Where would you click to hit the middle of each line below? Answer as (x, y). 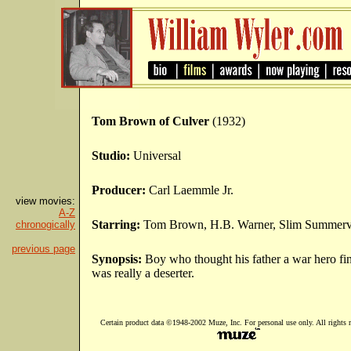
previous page (43, 249)
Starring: (118, 224)
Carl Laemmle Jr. (191, 190)
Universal (157, 156)
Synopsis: (118, 259)
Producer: (120, 190)
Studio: (112, 156)
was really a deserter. (143, 273)
